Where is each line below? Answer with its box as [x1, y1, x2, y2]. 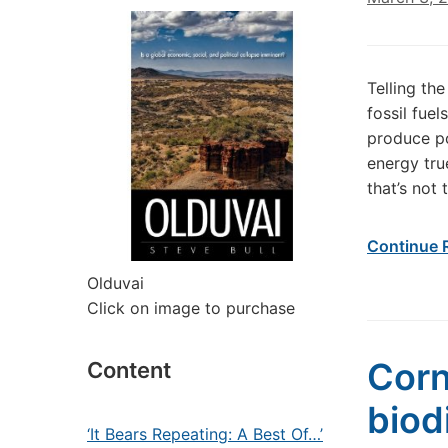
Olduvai [87, 273, 144, 293]
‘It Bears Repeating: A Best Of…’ [87, 424, 323, 444]
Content [87, 357, 171, 383]
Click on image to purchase [87, 298, 295, 318]
